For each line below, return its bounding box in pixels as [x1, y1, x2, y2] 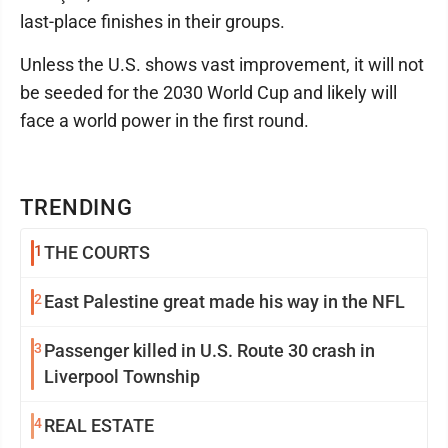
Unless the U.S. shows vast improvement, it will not [20, 54, 424, 75]
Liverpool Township [44, 366, 200, 387]
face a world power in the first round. [20, 110, 309, 131]
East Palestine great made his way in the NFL [44, 291, 405, 312]
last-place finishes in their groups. [20, 11, 285, 32]
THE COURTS [44, 242, 150, 263]
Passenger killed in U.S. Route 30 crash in [44, 340, 375, 361]
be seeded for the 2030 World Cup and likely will [20, 82, 397, 103]
